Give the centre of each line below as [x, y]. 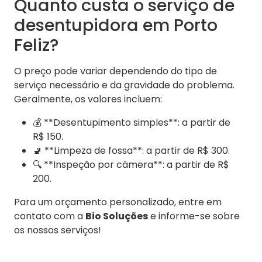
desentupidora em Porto [116, 25]
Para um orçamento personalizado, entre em [118, 202]
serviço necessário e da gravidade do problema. [124, 85]
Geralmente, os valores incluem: [88, 99]
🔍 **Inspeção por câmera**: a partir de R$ [131, 165]
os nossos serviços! [58, 230]
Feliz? [36, 45]
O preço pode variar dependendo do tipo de [116, 71]
